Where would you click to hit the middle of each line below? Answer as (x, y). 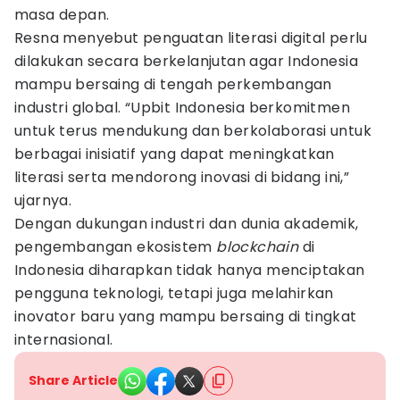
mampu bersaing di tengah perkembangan (173, 84)
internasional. (64, 340)
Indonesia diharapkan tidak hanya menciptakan (190, 270)
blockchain (258, 247)
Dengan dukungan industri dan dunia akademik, (187, 224)
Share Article (73, 380)
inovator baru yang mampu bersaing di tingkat (186, 317)
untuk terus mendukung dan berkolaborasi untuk (193, 131)
